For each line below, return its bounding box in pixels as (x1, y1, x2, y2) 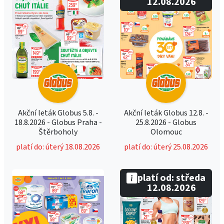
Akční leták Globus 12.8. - (123, 107, 208, 118)
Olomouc (150, 126, 182, 137)
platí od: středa (137, 171, 205, 185)
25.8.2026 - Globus (135, 117, 196, 128)
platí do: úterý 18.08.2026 (16, 141, 100, 152)
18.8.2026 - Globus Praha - (14, 117, 102, 128)
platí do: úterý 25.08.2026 (124, 141, 208, 152)
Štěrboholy (38, 126, 77, 137)
